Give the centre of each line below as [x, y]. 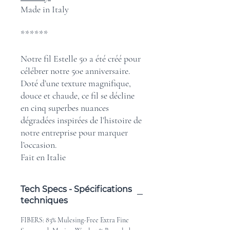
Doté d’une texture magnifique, [76, 83]
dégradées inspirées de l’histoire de [81, 120]
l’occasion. [39, 145]
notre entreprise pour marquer [74, 132]
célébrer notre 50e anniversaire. [75, 71]
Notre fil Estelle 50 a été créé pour [81, 59]
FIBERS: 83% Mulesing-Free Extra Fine [75, 220]
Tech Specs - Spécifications [76, 189]
